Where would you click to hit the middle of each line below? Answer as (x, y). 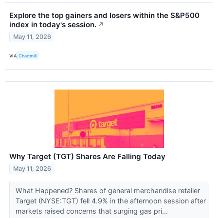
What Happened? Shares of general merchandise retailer (108, 191)
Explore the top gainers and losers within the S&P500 (104, 16)
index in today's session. (53, 25)
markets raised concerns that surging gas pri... (92, 211)
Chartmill (28, 55)
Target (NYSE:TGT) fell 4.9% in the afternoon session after (110, 201)
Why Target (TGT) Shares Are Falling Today (87, 157)
